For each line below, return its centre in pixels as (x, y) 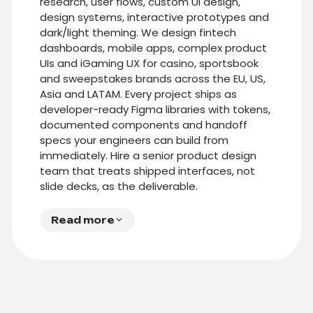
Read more (83, 220)
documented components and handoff (144, 124)
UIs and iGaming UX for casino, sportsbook (149, 63)
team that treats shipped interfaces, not (147, 170)
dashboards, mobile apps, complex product (153, 48)
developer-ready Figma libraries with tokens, (155, 109)
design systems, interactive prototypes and (154, 17)
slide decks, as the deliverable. (119, 186)
